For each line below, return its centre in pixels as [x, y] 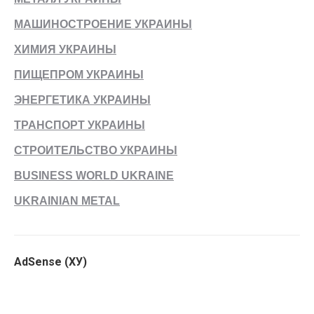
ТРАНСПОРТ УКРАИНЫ [80, 125]
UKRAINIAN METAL [67, 201]
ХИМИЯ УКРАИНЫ [65, 49]
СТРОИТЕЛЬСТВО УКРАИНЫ [96, 150]
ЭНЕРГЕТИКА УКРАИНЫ [82, 100]
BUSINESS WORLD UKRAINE [94, 176]
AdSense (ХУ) [50, 262]
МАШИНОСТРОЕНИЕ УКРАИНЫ [103, 24]
